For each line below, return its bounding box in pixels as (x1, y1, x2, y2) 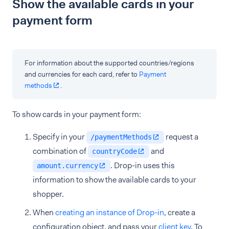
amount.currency (37, 162, 98, 170)
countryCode (92, 147, 137, 155)
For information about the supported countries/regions (25, 58, 194, 67)
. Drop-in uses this (110, 160, 175, 171)
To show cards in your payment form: (12, 109, 141, 120)
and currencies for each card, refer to (25, 70, 139, 79)
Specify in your (33, 131, 86, 142)
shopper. (33, 189, 64, 199)
